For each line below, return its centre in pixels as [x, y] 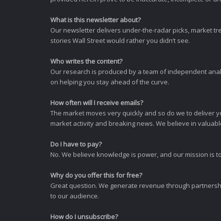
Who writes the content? [86, 61]
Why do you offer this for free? [96, 175]
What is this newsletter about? [95, 20]
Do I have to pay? [76, 144]
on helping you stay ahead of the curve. [110, 82]
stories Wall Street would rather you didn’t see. [120, 40]
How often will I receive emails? [97, 103]
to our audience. [75, 196]
